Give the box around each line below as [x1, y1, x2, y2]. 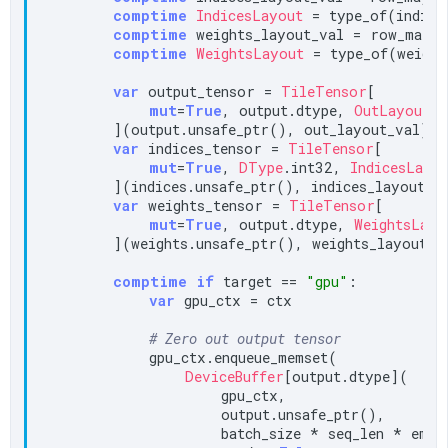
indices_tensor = [139, 138, 289, 158]
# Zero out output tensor [149, 328, 342, 348]
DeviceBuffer [185, 366, 285, 386]
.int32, [283, 157, 351, 177]
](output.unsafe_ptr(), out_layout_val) [41, 119, 430, 139]
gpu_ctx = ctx [175, 290, 293, 310]
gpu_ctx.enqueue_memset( [41, 347, 338, 367]
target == [214, 271, 307, 291]
